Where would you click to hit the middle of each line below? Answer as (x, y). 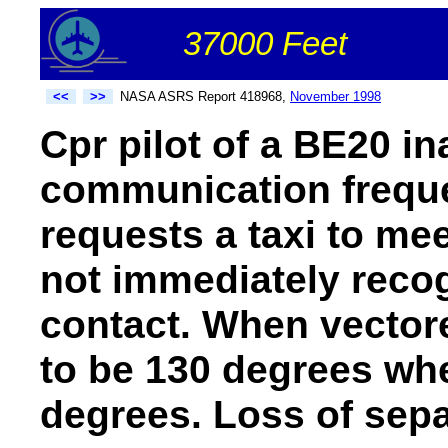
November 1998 (335, 96)
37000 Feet (265, 43)
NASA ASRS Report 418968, (205, 96)
